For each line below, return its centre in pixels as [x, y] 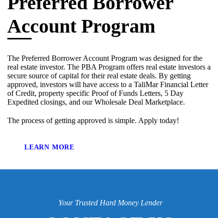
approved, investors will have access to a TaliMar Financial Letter [108, 84]
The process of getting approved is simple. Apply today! [93, 120]
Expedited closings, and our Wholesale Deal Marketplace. [97, 102]
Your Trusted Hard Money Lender [110, 202]
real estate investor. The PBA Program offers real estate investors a [109, 67]
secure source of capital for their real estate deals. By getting [99, 75]
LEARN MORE [49, 147]
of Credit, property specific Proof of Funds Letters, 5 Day [95, 93]
